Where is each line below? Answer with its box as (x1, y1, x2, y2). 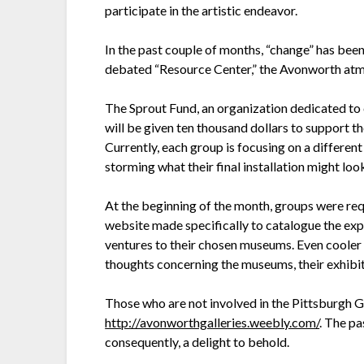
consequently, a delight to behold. (105, 334, 290, 350)
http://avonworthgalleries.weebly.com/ (105, 314, 320, 331)
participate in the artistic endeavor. (105, 2, 298, 19)
